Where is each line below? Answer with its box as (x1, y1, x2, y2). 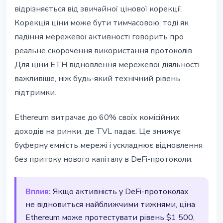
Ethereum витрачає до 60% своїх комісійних (14, 112, 180, 123)
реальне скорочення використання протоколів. (14, 45, 194, 57)
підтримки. (14, 87, 56, 99)
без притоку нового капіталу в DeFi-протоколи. (14, 154, 193, 165)
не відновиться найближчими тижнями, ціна (25, 199, 195, 211)
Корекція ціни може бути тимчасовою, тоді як (14, 17, 189, 29)
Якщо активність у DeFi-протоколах (51, 186, 189, 198)
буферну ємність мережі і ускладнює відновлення (14, 140, 203, 151)
